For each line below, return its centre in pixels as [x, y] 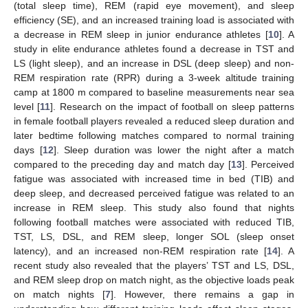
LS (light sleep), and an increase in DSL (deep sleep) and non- [154, 63]
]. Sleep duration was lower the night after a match [174, 150]
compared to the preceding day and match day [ [122, 164]
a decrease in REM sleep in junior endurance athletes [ [141, 34]
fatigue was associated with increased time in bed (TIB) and [154, 178]
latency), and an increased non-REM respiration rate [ [140, 251]
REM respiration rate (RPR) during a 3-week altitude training [154, 77]
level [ [27, 106]
